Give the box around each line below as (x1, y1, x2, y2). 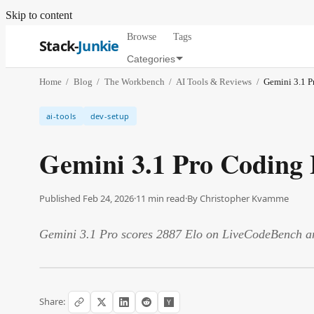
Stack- (39, 36, 78, 55)
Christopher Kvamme (200, 191, 289, 205)
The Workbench (104, 76, 165, 87)
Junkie (78, 36, 119, 55)
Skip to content (6, 9, 72, 21)
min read (146, 191, 185, 205)
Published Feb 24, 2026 (39, 191, 134, 205)
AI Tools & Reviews (176, 76, 252, 87)
